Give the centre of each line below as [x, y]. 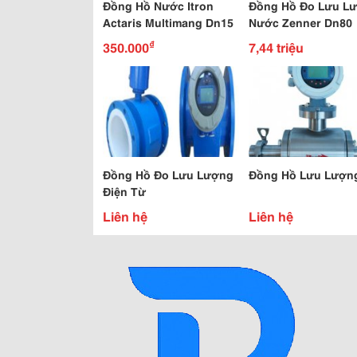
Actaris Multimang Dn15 [168, 22]
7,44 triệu [276, 47]
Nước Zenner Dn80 [300, 22]
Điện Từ [124, 191]
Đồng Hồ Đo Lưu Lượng [168, 175]
